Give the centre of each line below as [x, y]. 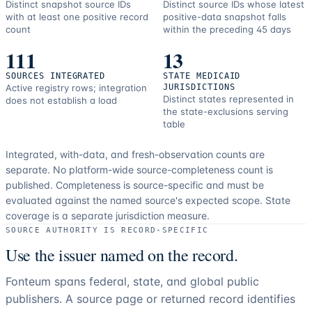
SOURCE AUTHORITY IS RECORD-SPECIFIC [107, 231]
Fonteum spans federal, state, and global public [132, 282]
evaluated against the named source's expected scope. [134, 201]
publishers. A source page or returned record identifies [150, 299]
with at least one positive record [77, 17]
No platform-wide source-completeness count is [163, 170]
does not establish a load [61, 101]
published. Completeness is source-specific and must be [135, 185]
